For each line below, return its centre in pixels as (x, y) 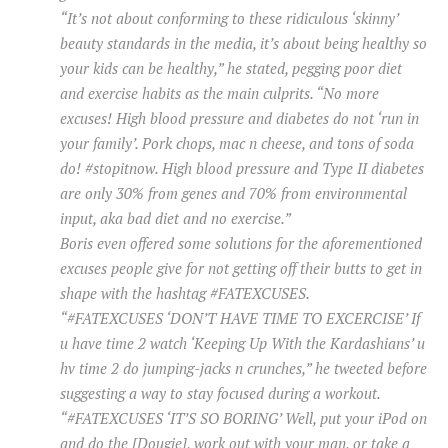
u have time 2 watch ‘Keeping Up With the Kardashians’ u (242, 343)
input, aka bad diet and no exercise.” (175, 218)
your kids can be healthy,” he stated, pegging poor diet (231, 68)
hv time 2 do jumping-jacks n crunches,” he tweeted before (243, 368)
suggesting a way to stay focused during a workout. (220, 393)
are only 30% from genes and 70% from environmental (233, 193)
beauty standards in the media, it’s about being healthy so (243, 43)
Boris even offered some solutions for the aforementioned (241, 243)
